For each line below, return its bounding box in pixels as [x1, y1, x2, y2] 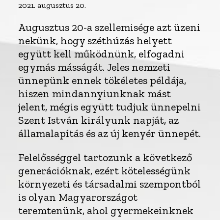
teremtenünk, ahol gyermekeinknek [18, 204, 194, 218]
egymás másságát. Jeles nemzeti [18, 60, 171, 74]
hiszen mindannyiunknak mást [18, 87, 171, 101]
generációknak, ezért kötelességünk [18, 164, 191, 178]
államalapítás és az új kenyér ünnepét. [18, 127, 201, 140]
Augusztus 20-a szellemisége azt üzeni [18, 21, 201, 34]
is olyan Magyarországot [18, 191, 138, 204]
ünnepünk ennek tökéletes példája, [18, 74, 187, 87]
